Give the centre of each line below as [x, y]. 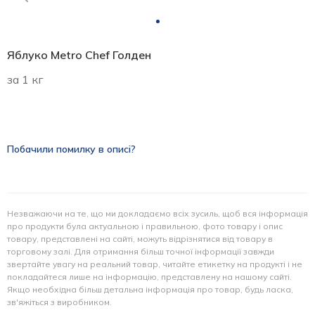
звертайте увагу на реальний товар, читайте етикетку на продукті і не [155, 264]
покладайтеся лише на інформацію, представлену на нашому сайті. [149, 277]
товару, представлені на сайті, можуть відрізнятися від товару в [140, 239]
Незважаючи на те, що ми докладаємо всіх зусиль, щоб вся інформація [157, 213]
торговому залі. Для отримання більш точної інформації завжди [141, 251]
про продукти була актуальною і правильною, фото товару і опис [145, 226]
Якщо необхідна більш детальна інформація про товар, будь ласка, [150, 289]
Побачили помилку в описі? [71, 149]
